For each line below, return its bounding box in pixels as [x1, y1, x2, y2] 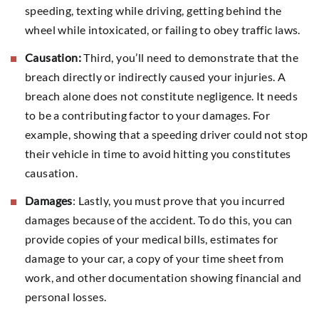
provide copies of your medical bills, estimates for [25, 231, 278, 246]
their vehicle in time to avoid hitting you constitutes [25, 146, 291, 160]
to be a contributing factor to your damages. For [25, 108, 271, 122]
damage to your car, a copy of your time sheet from [25, 251, 283, 265]
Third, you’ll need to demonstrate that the [81, 50, 299, 64]
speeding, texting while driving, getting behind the [25, 3, 282, 17]
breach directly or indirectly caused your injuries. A [25, 69, 286, 83]
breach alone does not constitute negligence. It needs [25, 88, 298, 103]
